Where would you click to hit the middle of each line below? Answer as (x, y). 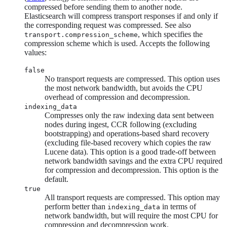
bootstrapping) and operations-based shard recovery (127, 133)
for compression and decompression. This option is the (131, 170)
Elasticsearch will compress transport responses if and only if (121, 16)
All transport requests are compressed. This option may (132, 197)
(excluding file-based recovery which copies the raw (128, 142)
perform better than (76, 206)
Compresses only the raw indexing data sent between (129, 115)
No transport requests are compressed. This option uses (132, 79)
